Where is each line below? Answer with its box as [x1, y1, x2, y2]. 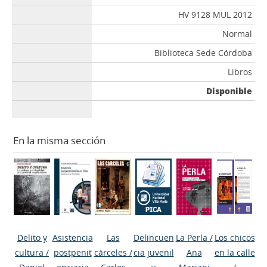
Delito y [17, 232, 47, 243]
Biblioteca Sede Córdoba [154, 47, 253, 58]
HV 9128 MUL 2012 [178, 9, 253, 20]
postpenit [53, 247, 92, 258]
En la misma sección [13, 133, 105, 147]
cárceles [94, 247, 127, 258]
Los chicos [214, 232, 255, 243]
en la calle [214, 247, 255, 258]
